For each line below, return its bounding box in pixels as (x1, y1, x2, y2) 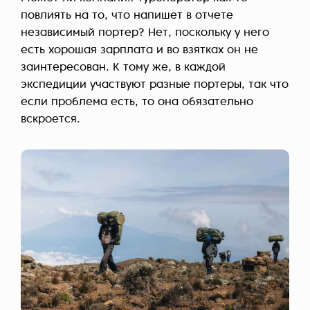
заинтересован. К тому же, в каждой (21, 62, 226, 73)
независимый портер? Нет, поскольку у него (21, 27, 269, 39)
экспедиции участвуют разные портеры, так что (21, 79, 289, 91)
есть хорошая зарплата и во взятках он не (21, 44, 258, 56)
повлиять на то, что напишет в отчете (21, 10, 233, 21)
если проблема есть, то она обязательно (21, 96, 253, 108)
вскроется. (21, 113, 80, 125)
